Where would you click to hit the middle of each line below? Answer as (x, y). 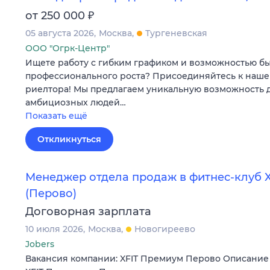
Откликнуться (69, 140)
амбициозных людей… (76, 103)
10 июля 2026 (54, 229)
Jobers (40, 244)
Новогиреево (165, 229)
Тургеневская (176, 33)
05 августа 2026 (60, 33)
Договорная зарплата (88, 211)
